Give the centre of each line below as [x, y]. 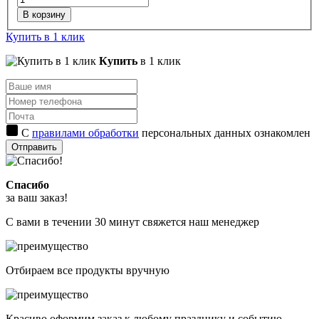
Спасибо [27, 185]
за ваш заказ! [37, 198]
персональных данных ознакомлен [225, 133]
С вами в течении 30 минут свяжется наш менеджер [132, 222]
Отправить [34, 147]
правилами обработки [85, 133]
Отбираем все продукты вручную [88, 271]
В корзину [44, 15]
